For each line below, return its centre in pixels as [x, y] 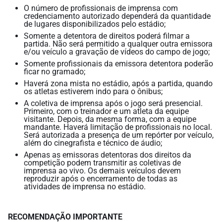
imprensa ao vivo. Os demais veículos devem [102, 171]
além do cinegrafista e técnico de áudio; [93, 143]
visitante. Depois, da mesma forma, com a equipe [110, 119]
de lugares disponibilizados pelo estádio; [95, 24]
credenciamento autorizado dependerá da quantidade [117, 16]
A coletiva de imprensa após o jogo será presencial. [113, 104]
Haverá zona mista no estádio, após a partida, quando [118, 84]
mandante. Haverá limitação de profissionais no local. [118, 127]
